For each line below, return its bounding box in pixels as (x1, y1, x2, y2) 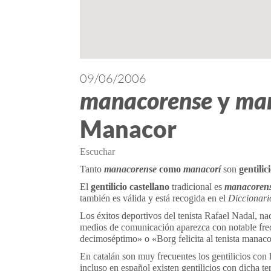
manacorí (181, 164, 223, 174)
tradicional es (169, 181, 224, 192)
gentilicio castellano (91, 181, 169, 192)
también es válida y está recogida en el (80, 193, 228, 203)
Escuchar (80, 146, 115, 157)
